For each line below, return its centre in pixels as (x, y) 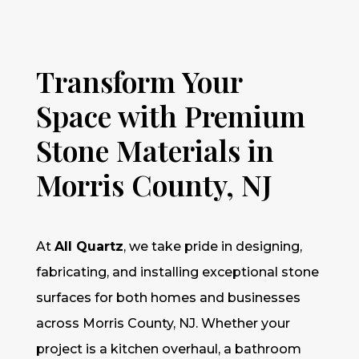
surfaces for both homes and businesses (168, 297)
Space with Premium (170, 115)
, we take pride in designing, (212, 246)
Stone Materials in (155, 149)
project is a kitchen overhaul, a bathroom (168, 349)
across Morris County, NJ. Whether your (163, 323)
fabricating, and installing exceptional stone (177, 272)
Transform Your (139, 81)
